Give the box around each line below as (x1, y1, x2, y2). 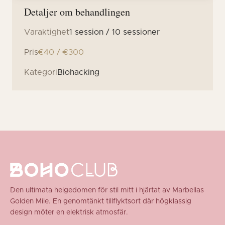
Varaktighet (24, 28, 69, 36)
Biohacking (57, 68, 99, 76)
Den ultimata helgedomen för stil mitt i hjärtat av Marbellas (10, 186, 204, 194)
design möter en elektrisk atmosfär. (10, 208, 128, 216)
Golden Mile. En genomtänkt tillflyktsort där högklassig (10, 197, 191, 205)
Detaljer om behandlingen (24, 5, 130, 19)
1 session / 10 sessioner (69, 28, 160, 36)
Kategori (24, 68, 57, 76)
